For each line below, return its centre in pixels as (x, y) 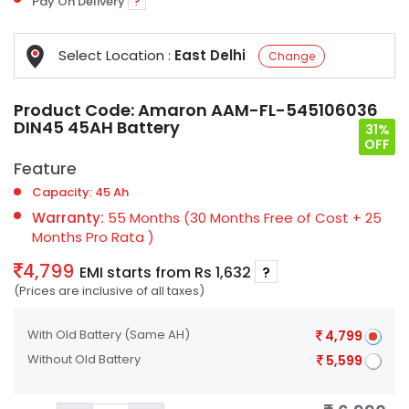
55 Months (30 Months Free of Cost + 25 (243, 218)
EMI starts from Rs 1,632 (167, 273)
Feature (45, 168)
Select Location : (116, 55)
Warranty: (68, 218)
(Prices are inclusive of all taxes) (109, 291)
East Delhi (212, 55)
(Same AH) (157, 335)
